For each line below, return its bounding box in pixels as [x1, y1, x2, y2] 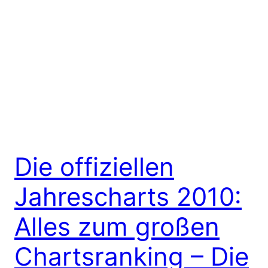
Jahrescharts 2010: [14, 181, 242, 212]
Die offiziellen [14, 151, 174, 182]
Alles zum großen [14, 211, 220, 242]
